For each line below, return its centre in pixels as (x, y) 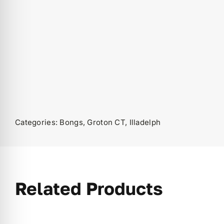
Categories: (37, 122)
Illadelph (145, 122)
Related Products (89, 189)
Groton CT (106, 122)
